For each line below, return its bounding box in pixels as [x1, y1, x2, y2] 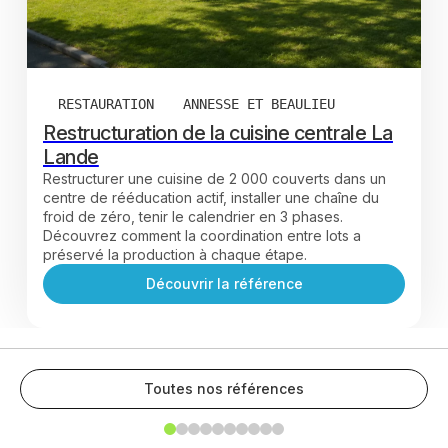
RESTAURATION [58, 95, 154, 112]
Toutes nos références [144, 379, 304, 397]
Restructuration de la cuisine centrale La [43, 120, 393, 145]
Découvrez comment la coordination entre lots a [43, 226, 361, 244]
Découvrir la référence [145, 274, 303, 292]
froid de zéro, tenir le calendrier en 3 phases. [43, 207, 343, 225]
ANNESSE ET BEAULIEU [183, 95, 335, 112]
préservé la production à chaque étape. [43, 245, 307, 263]
